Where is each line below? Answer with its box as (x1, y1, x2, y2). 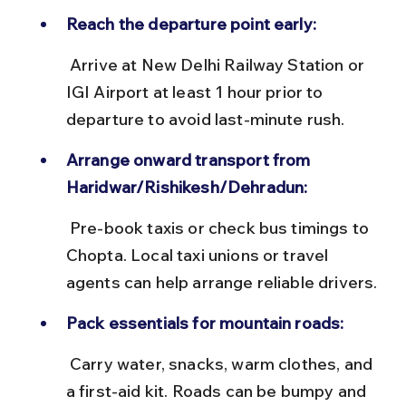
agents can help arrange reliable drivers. (65, 271, 378, 293)
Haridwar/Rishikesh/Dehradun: (65, 176, 308, 198)
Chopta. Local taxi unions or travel (65, 244, 333, 266)
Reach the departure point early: (65, 13, 316, 34)
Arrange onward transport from (65, 149, 314, 170)
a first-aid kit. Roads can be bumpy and (65, 380, 371, 401)
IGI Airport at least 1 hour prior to (65, 81, 327, 102)
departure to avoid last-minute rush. (65, 108, 345, 130)
